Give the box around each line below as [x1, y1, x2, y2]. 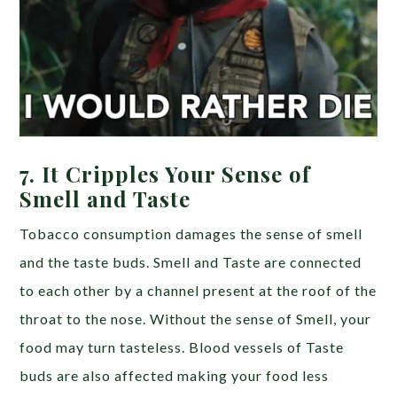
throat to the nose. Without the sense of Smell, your [19, 310, 372, 328]
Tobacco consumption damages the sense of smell [19, 225, 363, 243]
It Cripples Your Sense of [42, 160, 311, 189]
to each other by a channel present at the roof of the [19, 282, 378, 300]
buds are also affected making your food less [19, 367, 330, 385]
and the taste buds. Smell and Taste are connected [19, 253, 362, 271]
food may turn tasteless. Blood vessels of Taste [19, 339, 345, 356]
